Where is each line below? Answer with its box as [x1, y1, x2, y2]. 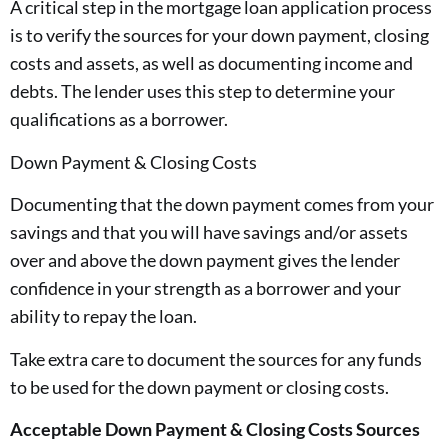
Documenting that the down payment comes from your [10, 193, 434, 216]
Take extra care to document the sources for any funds [10, 347, 422, 370]
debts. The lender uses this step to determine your [10, 80, 395, 103]
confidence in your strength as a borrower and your [10, 277, 401, 300]
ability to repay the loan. [10, 305, 197, 328]
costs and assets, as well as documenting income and [10, 52, 413, 75]
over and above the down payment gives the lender [10, 249, 400, 272]
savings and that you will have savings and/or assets [10, 221, 408, 244]
